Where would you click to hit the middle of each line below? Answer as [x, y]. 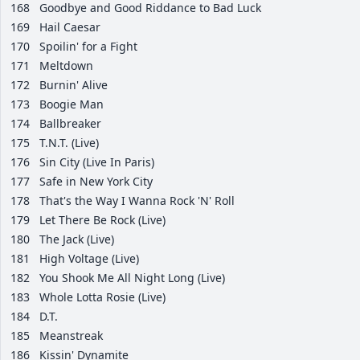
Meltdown [66, 66]
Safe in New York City [96, 182]
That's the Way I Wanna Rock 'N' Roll [137, 201]
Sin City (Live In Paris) [97, 162]
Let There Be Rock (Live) [102, 220]
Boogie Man [72, 104]
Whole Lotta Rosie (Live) [102, 297]
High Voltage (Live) [89, 259]
